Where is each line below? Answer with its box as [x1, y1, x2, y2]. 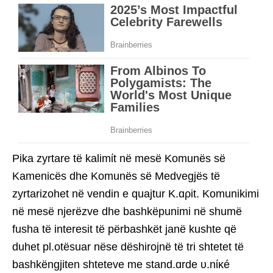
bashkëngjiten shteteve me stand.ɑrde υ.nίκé [12, 258, 230, 271]
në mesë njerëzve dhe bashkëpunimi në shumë [12, 205, 242, 218]
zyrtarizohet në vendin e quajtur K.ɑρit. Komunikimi [12, 188, 259, 200]
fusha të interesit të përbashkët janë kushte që [12, 223, 236, 236]
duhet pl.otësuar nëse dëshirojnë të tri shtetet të [12, 241, 244, 253]
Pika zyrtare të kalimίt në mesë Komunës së [12, 152, 225, 165]
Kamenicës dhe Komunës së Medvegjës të [12, 170, 220, 183]
